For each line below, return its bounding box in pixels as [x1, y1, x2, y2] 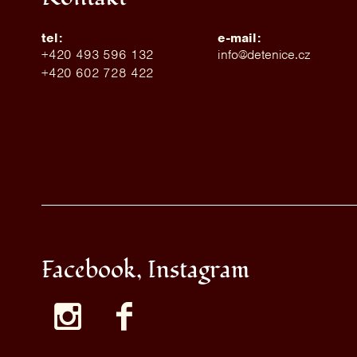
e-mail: [218, 29, 261, 46]
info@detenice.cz [218, 46, 310, 63]
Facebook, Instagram [41, 253, 249, 286]
